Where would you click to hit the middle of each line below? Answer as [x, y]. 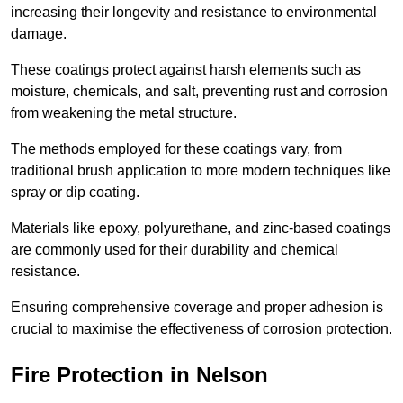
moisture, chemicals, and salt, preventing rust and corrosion [199, 91]
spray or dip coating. [75, 192]
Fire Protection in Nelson [139, 374]
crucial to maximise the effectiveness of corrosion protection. [201, 328]
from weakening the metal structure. [125, 112]
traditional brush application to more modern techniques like [201, 170]
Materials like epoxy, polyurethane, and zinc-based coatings [201, 228]
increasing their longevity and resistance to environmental [194, 12]
